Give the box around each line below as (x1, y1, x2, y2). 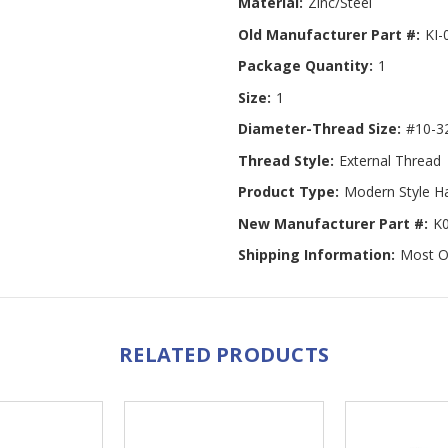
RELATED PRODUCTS (119, 340, 329, 368)
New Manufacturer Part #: (238, 213, 428, 233)
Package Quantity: (238, 56, 373, 76)
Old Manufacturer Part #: (238, 24, 420, 44)
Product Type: (238, 182, 339, 202)
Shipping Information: (238, 245, 395, 265)
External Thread (338, 150, 441, 170)
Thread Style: (238, 150, 334, 170)
